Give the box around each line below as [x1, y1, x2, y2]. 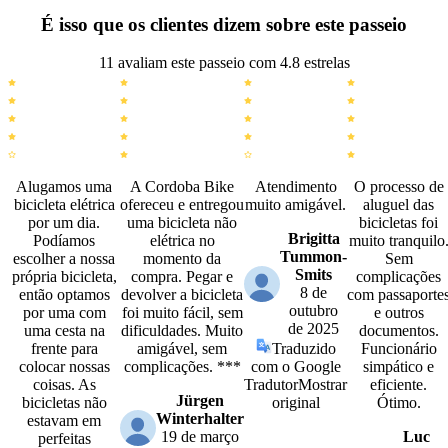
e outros [373, 304, 424, 322]
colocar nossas [18, 358, 110, 376]
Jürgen [176, 392, 224, 410]
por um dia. [28, 214, 100, 232]
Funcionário [360, 340, 437, 358]
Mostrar [298, 376, 347, 394]
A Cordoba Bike [130, 178, 234, 196]
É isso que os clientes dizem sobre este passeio [41, 13, 407, 35]
